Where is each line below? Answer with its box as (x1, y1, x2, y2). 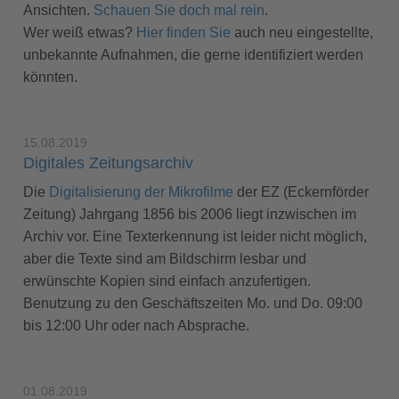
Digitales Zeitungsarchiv (23, 154, 193, 172)
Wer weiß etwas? (23, 25, 133, 40)
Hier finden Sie (133, 25, 231, 40)
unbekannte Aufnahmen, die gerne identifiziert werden (23, 47, 363, 62)
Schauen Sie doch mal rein (94, 3, 265, 18)
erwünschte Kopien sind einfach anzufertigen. (23, 273, 311, 289)
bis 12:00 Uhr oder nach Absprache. (23, 318, 249, 333)
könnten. (23, 69, 77, 85)
